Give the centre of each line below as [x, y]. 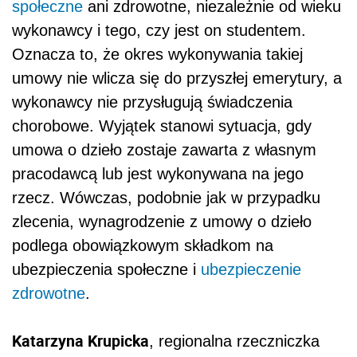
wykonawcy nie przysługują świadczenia [152, 102]
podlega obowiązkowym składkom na [143, 246]
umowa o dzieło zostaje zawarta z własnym [164, 150]
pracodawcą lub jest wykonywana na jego [158, 174]
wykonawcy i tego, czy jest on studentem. [159, 31]
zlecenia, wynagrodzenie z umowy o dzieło [162, 222]
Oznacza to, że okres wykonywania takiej [157, 55]
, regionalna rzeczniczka [234, 341]
